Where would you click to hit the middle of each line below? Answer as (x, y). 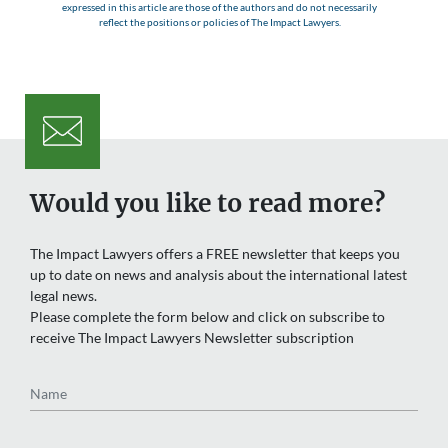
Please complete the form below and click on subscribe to (207, 316)
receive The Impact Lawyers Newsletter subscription (192, 337)
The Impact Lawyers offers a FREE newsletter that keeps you (215, 253)
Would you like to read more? (207, 203)
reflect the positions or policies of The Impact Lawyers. (219, 22)
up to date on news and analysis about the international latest (218, 274)
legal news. (63, 295)
